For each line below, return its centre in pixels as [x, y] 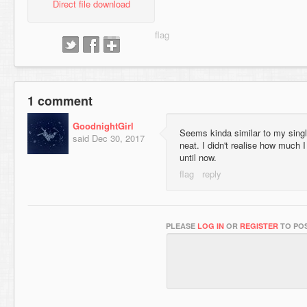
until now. [198, 158]
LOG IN [211, 225]
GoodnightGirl [103, 126]
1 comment [60, 101]
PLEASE [182, 225]
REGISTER [259, 225]
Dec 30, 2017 [118, 138]
